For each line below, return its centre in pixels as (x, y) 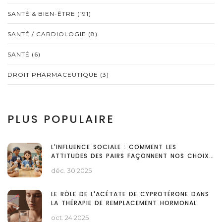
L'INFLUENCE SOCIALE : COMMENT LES (114, 147)
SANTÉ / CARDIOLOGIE (48, 34)
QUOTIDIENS (71, 165)
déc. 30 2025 (71, 171)
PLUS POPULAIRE (61, 119)
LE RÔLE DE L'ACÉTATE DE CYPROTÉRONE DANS (130, 194)
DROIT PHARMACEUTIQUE (54, 75)
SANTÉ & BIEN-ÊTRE (42, 14)
